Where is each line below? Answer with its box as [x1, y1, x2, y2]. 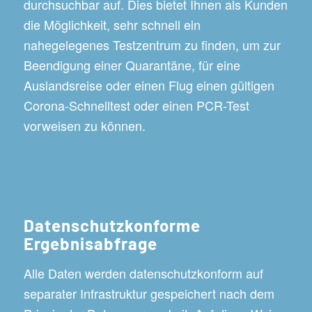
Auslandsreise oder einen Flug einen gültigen [23, 76, 274, 95]
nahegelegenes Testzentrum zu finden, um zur [23, 36, 281, 54]
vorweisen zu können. [23, 116, 146, 135]
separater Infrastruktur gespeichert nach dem [23, 284, 274, 303]
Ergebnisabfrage [23, 233, 157, 253]
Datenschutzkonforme [23, 214, 201, 235]
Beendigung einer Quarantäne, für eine [23, 56, 240, 75]
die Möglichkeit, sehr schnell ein [23, 15, 201, 34]
